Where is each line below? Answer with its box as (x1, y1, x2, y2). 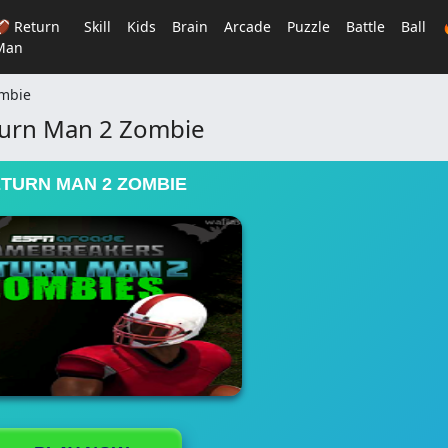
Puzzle (286, 17, 330, 36)
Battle (345, 17, 385, 36)
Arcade (223, 17, 271, 36)
